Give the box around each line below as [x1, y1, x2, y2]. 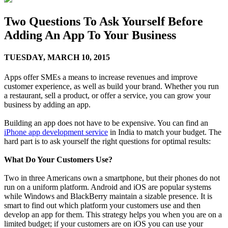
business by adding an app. [4, 100, 91, 109]
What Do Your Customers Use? [4, 155, 112, 164]
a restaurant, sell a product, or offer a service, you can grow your [4, 91, 211, 100]
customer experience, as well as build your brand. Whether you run [4, 82, 219, 91]
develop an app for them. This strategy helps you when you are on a [4, 210, 222, 219]
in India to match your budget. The [108, 128, 221, 137]
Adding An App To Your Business [4, 28, 176, 42]
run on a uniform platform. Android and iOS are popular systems [4, 183, 211, 192]
